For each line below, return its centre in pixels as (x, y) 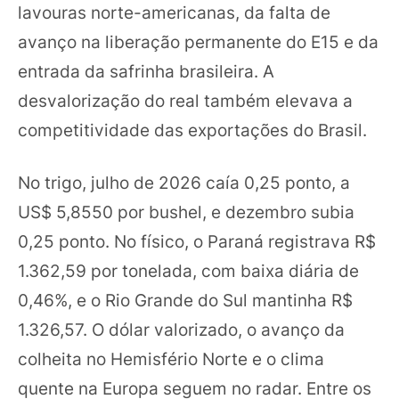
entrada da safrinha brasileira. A (146, 71)
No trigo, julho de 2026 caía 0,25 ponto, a (184, 183)
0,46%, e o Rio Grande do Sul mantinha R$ (185, 300)
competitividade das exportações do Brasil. (192, 130)
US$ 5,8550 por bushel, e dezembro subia (186, 212)
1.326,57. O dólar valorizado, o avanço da (181, 330)
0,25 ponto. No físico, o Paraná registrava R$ (197, 241)
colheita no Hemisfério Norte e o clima (171, 359)
